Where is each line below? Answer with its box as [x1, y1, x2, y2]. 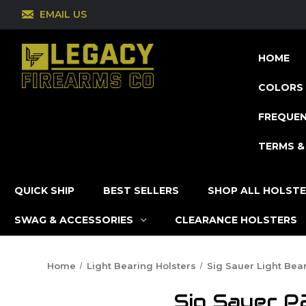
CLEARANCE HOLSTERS [174, 213, 297, 226]
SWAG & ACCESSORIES [14, 213, 133, 226]
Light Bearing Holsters [86, 260, 196, 271]
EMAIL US [39, 8, 87, 20]
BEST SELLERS [103, 184, 179, 197]
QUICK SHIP [14, 184, 74, 197]
